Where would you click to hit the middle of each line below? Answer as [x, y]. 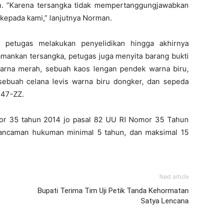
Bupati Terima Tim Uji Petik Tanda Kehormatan [113, 191]
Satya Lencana [165, 201]
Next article [174, 177]
